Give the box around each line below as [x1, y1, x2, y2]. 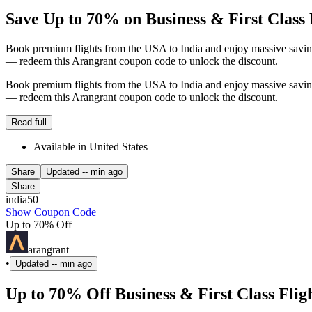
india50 [6, 193, 38, 205]
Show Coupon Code [6, 205, 96, 218]
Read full [11, 116, 47, 127]
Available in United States [33, 140, 148, 153]
